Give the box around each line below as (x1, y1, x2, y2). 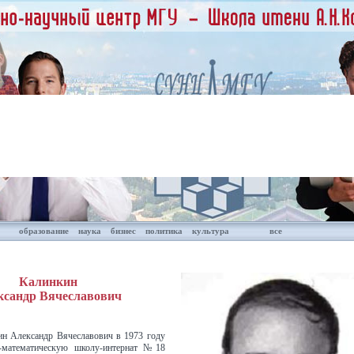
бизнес (110, 226, 136, 235)
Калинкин (19, 274, 77, 288)
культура (191, 226, 229, 235)
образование (18, 226, 69, 235)
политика (145, 226, 183, 235)
